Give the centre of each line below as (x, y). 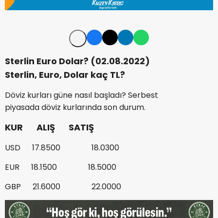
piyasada (23, 107)
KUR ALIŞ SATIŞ (49, 127)
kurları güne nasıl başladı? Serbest (92, 95)
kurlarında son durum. (103, 107)
